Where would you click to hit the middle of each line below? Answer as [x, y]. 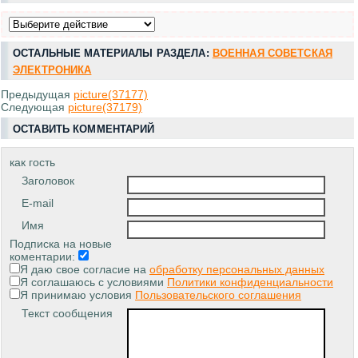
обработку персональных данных [237, 269]
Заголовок [48, 180]
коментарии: [44, 256]
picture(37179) [105, 107]
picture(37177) [111, 94]
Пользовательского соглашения [218, 294]
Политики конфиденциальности [250, 282]
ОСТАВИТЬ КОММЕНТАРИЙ [84, 129]
